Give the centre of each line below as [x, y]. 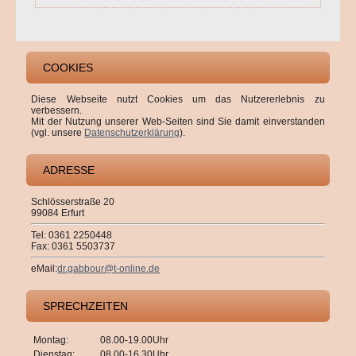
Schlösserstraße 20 [73, 201]
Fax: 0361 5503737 [74, 246]
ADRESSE [69, 170]
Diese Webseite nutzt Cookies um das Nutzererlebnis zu [178, 99]
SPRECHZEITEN [86, 306]
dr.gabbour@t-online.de [109, 268]
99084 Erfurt [58, 213]
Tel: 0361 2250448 [72, 235]
